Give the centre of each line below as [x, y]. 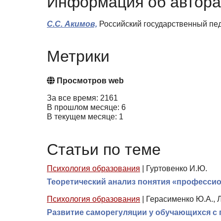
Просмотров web [89, 81]
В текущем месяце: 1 [85, 117]
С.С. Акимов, [72, 24]
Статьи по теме [104, 149]
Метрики [78, 56]
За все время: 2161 [82, 98]
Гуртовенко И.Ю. [177, 169]
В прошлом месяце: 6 [86, 108]
